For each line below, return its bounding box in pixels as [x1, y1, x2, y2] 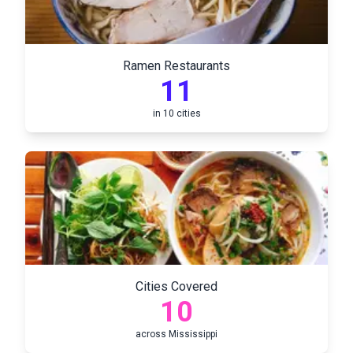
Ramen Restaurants [123, 58, 230, 73]
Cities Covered [136, 279, 217, 294]
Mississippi [169, 329, 217, 340]
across [136, 329, 169, 340]
